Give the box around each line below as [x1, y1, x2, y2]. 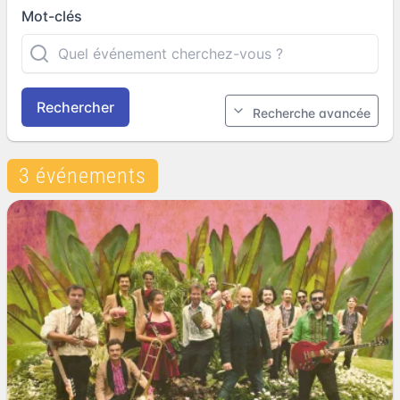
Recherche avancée [253, 105, 371, 121]
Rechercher [37, 98, 114, 116]
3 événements [19, 163, 146, 188]
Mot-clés [21, 7, 82, 25]
